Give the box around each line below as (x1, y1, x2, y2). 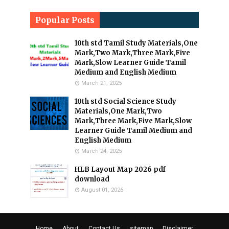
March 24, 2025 (81, 148, 122, 154)
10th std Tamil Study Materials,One (75, 39, 198, 48)
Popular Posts (35, 15, 95, 25)
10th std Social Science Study (75, 97, 176, 106)
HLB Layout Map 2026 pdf (75, 165, 166, 174)
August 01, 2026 (81, 187, 123, 193)
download (75, 175, 109, 184)
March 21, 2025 (81, 80, 122, 86)
